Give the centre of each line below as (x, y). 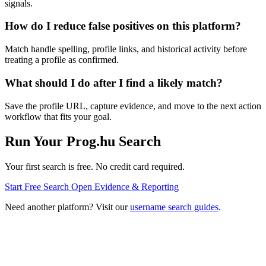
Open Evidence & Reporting (125, 187)
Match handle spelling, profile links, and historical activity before (126, 49)
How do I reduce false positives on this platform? (123, 26)
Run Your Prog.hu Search (83, 142)
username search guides (174, 207)
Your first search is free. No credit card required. (95, 167)
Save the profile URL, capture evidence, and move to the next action (133, 106)
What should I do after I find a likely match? (114, 83)
